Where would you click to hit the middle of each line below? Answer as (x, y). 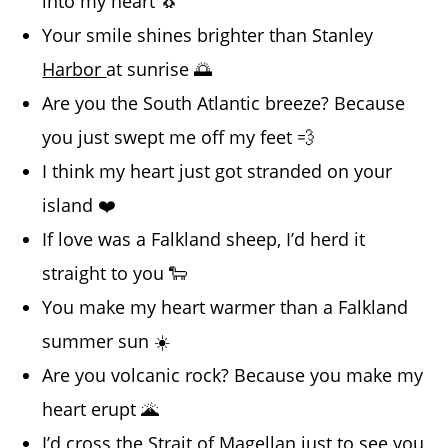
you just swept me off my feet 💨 (179, 137)
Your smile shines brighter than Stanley (208, 35)
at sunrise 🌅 (159, 69)
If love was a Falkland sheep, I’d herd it (204, 239)
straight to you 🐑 (115, 273)
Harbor (74, 69)
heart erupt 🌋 (101, 409)
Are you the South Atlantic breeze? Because (224, 103)
